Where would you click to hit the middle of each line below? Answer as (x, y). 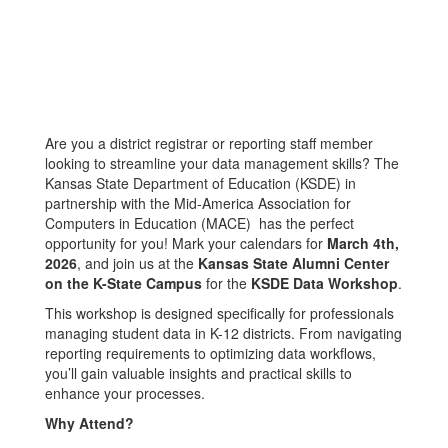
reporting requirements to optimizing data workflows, (210, 353)
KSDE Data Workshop (324, 283)
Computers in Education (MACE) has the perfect (199, 223)
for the (226, 283)
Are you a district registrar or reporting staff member (209, 143)
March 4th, (363, 243)
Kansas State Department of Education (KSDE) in (200, 183)
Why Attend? (89, 423)
